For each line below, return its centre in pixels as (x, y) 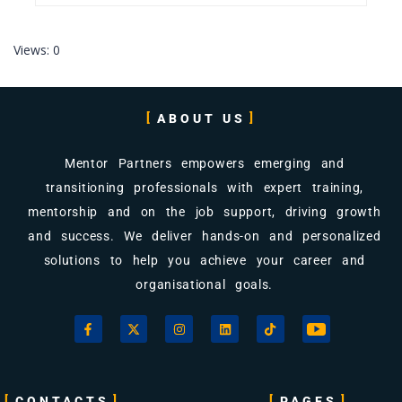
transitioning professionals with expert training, (204, 188)
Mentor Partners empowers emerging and (204, 164)
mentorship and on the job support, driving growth (205, 212)
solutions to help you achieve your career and (205, 261)
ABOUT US (201, 119)
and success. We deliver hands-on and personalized (205, 236)
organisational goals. (205, 285)
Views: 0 (37, 50)
